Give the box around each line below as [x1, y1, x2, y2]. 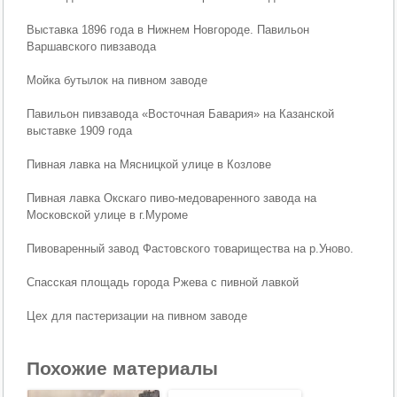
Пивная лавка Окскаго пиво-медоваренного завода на [27, 191, 317, 205]
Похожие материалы [27, 357, 219, 378]
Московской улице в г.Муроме [27, 208, 189, 222]
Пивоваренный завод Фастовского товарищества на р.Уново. [27, 242, 354, 255]
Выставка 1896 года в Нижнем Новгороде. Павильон [27, 23, 310, 36]
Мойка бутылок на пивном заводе [27, 74, 208, 87]
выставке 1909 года [27, 124, 133, 137]
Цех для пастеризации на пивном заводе [27, 309, 248, 323]
